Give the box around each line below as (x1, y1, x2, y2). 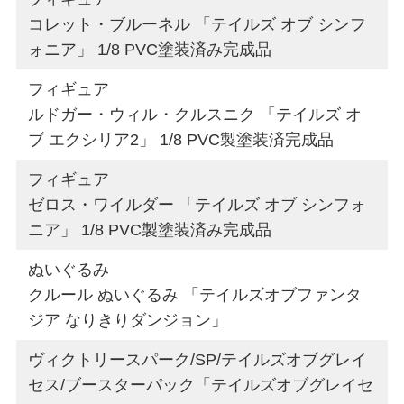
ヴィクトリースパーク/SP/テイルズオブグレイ (28, 350, 368, 369)
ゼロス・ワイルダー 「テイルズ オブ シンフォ (28, 195, 367, 214)
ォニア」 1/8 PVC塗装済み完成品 (28, 40, 272, 59)
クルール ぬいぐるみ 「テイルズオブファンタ (28, 285, 363, 304)
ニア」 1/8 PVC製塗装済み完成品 (28, 220, 272, 239)
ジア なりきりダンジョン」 (28, 310, 228, 329)
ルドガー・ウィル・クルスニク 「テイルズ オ (28, 105, 363, 124)
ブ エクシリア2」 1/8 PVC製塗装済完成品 (28, 130, 335, 149)
